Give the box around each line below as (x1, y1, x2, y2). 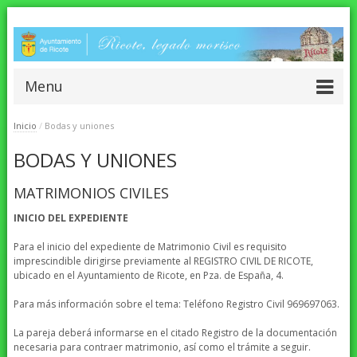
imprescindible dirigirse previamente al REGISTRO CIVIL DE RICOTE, (13, 254, 313, 269)
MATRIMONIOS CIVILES (13, 183, 169, 203)
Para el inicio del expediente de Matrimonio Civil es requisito (13, 240, 287, 254)
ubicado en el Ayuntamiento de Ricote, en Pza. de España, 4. (13, 269, 284, 283)
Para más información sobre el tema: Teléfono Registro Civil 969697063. (13, 297, 339, 312)
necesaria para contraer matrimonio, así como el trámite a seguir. (13, 340, 311, 355)
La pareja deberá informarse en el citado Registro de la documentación (13, 326, 337, 340)
